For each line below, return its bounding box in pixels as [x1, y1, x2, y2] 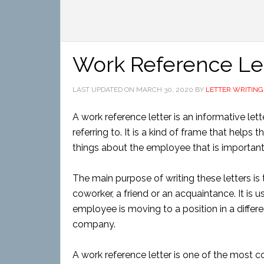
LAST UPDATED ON [72, 85, 136, 94]
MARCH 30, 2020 [136, 85, 193, 94]
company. [72, 219, 115, 230]
